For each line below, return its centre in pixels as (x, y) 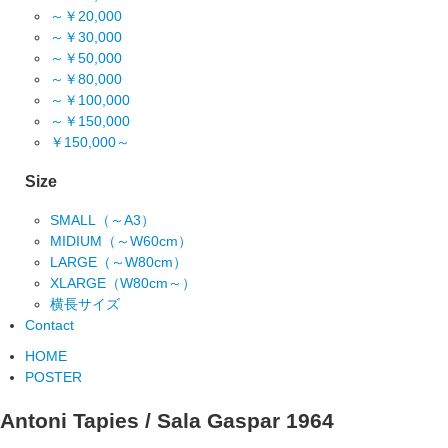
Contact (49, 324)
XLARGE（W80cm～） (123, 282)
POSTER (53, 376)
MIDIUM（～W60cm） (121, 240)
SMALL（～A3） (102, 219)
